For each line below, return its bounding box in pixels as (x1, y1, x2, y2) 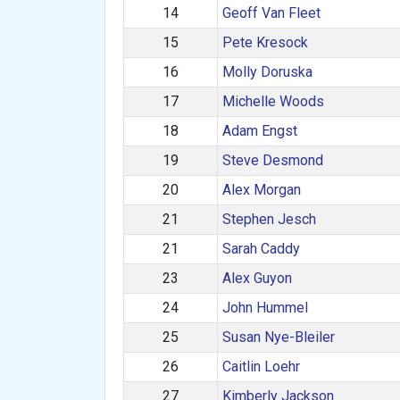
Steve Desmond (221, 152, 323, 169)
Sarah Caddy (221, 240, 300, 257)
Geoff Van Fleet (221, 4, 321, 21)
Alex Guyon (221, 270, 292, 287)
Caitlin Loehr (221, 358, 300, 375)
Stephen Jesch (221, 211, 316, 228)
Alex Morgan (221, 181, 301, 198)
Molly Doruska (221, 63, 312, 80)
